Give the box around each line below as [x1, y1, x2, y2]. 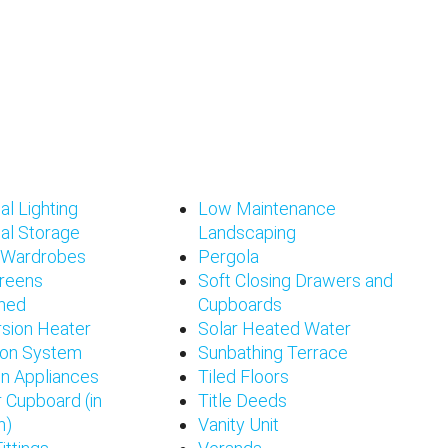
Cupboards [198, 294, 283, 316]
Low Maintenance [198, 198, 337, 220]
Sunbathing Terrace [198, 342, 349, 364]
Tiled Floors [198, 366, 290, 388]
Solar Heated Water [198, 318, 352, 340]
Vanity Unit [198, 414, 280, 436]
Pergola [198, 246, 260, 268]
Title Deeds [198, 390, 288, 412]
